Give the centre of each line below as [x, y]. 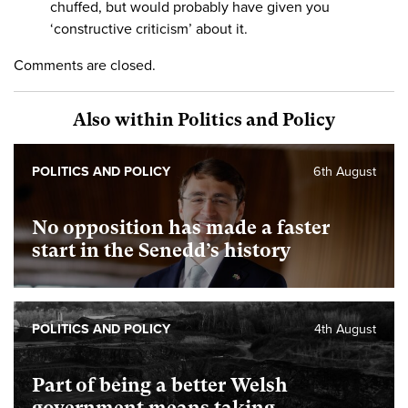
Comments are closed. [85, 65]
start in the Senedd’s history [161, 250]
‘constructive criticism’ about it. [149, 29]
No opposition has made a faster [181, 227]
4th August [345, 329]
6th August [345, 171]
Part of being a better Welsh [160, 385]
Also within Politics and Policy [204, 119]
